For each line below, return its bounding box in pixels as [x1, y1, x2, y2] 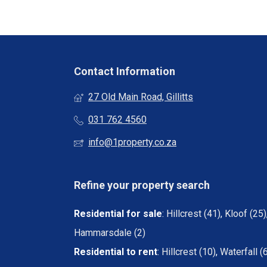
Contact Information [74, 65, 175, 77]
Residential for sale [74, 208, 162, 219]
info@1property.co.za [88, 136, 176, 148]
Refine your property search [74, 179, 210, 191]
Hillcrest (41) [166, 208, 221, 219]
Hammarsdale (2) [74, 227, 145, 238]
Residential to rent [74, 246, 157, 257]
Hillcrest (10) [162, 246, 216, 257]
